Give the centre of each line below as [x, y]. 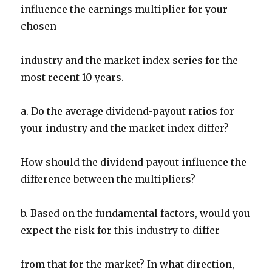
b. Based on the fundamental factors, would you [136, 213]
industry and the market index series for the [130, 60]
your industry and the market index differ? [125, 128]
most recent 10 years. [73, 77]
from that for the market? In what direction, [128, 264]
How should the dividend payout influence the [134, 162]
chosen [39, 26]
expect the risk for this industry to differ [121, 230]
